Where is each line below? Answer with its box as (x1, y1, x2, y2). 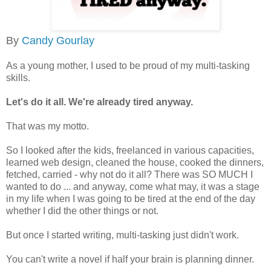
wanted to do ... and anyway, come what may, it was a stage (6, 181, 260, 192)
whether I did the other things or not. (6, 205, 158, 216)
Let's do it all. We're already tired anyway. (6, 96, 193, 107)
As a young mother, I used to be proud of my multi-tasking (6, 60, 250, 71)
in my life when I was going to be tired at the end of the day (6, 193, 255, 204)
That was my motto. (6, 120, 89, 131)
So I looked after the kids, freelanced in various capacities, (6, 145, 254, 155)
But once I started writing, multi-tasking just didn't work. (6, 229, 239, 240)
